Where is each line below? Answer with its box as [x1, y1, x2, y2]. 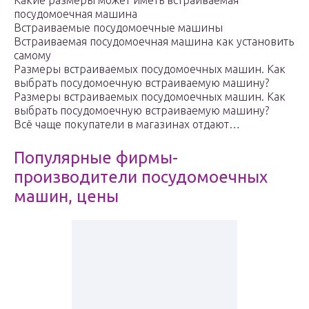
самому [14, 49, 51, 62]
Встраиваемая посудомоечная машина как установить [14, 35, 294, 48]
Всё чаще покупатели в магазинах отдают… [14, 118, 240, 131]
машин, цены [14, 187, 119, 206]
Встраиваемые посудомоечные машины [14, 21, 223, 34]
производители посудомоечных [14, 168, 268, 187]
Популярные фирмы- [14, 148, 178, 168]
